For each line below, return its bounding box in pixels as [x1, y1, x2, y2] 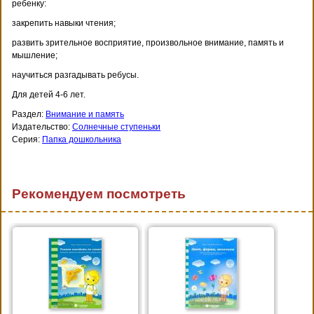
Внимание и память [46, 109, 124, 120]
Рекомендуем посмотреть [12, 186, 186, 202]
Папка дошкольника [42, 135, 121, 145]
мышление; [12, 50, 57, 61]
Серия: [12, 135, 42, 145]
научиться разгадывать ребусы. [12, 70, 139, 81]
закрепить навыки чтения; [12, 18, 116, 29]
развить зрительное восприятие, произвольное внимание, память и [12, 38, 284, 48]
